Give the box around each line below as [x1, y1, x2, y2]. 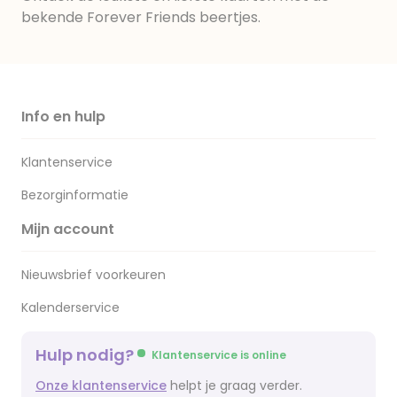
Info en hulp [21, 106, 105, 127]
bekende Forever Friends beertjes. [21, 7, 261, 27]
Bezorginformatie [21, 186, 128, 204]
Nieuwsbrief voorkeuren [21, 266, 166, 284]
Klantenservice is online [152, 347, 286, 362]
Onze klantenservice [35, 377, 167, 394]
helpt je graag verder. [167, 377, 302, 394]
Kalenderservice [21, 299, 120, 316]
